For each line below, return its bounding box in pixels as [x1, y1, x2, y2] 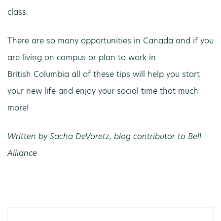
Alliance [7, 147, 37, 159]
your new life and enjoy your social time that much [7, 85, 198, 97]
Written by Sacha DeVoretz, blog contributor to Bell [7, 131, 201, 142]
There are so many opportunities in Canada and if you [7, 35, 214, 46]
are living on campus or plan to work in [7, 52, 156, 63]
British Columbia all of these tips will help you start [7, 69, 200, 80]
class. [7, 6, 28, 18]
